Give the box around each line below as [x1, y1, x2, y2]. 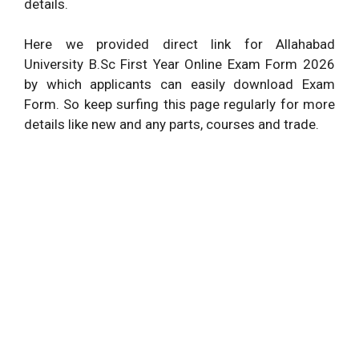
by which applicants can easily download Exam [24, 76, 335, 92]
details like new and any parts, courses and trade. [24, 116, 319, 132]
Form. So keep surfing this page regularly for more [24, 96, 335, 112]
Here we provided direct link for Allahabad [24, 36, 335, 52]
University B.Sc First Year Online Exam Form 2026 [24, 56, 335, 72]
